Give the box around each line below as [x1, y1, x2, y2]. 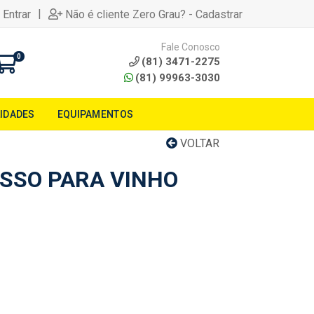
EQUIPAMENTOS [57, 109, 134, 120]
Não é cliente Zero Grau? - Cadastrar [65, 7, 243, 21]
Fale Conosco [161, 41, 220, 53]
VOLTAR [177, 137, 219, 150]
